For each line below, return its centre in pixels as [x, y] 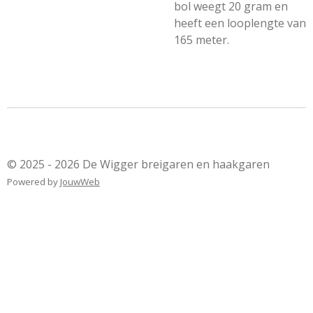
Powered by [34, 182]
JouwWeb [80, 182]
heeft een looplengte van [240, 23]
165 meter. [202, 40]
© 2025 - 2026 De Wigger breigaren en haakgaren [138, 164]
